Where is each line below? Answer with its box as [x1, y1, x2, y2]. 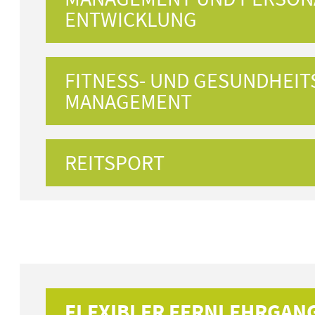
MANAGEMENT [65, 88, 193, 115]
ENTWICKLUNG [65, 6, 198, 32]
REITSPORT [65, 149, 165, 176]
